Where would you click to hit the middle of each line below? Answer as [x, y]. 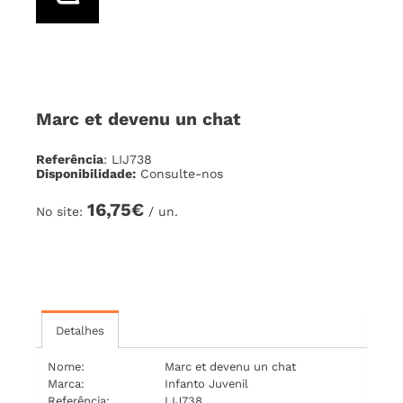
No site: [62, 211]
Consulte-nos [182, 173]
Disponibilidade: [86, 173]
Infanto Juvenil [206, 383]
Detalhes [80, 330]
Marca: [66, 383]
